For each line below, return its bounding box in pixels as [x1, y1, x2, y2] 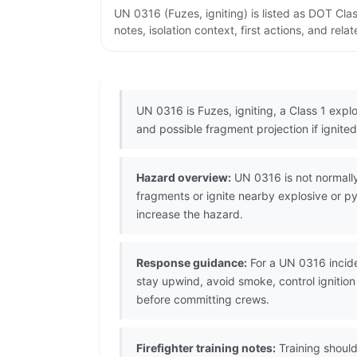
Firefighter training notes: [136, 341, 276, 355]
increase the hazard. [136, 207, 243, 222]
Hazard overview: [136, 171, 231, 185]
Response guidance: [136, 256, 247, 270]
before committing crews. [136, 292, 269, 307]
